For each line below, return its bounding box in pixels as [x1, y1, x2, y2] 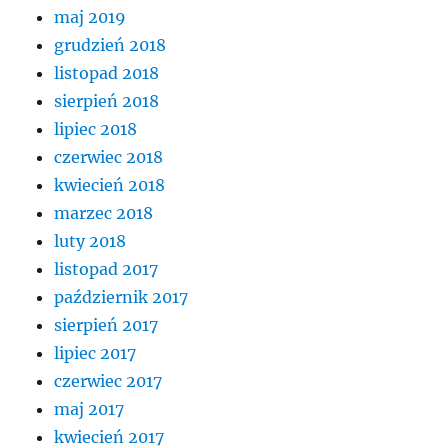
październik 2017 [54, 287, 189, 308]
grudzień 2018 [54, 35, 167, 56]
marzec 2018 [54, 203, 154, 224]
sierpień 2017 [54, 315, 159, 336]
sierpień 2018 [54, 91, 160, 112]
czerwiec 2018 [54, 147, 164, 168]
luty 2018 [54, 231, 127, 252]
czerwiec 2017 [54, 371, 163, 392]
